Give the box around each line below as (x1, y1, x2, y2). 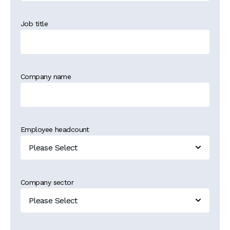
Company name (21, 72, 71, 81)
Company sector (21, 178, 74, 186)
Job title (21, 20, 48, 28)
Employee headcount (21, 125, 89, 133)
